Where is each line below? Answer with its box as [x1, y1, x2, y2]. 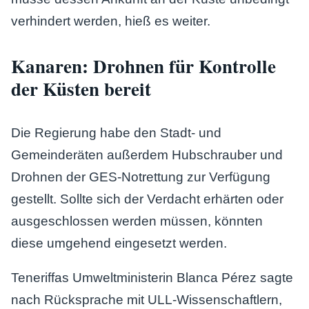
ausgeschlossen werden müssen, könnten [11, 214, 263, 228]
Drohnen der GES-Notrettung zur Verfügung [11, 170, 270, 184]
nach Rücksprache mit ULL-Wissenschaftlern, [11, 292, 282, 307]
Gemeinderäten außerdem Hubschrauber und [11, 148, 283, 162]
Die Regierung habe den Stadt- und [11, 126, 221, 140]
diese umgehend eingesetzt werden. [11, 236, 227, 250]
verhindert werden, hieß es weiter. [11, 14, 210, 28]
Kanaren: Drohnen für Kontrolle [11, 52, 276, 79]
